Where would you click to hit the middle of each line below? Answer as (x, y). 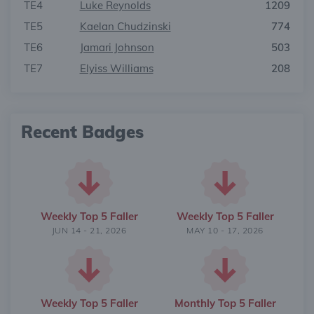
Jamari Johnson (117, 47)
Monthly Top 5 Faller (225, 303)
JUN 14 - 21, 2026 (89, 230)
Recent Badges (82, 132)
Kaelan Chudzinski (125, 26)
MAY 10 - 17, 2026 (225, 230)
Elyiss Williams (116, 68)
